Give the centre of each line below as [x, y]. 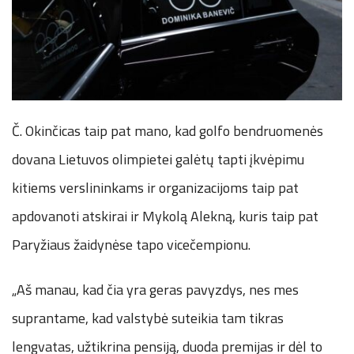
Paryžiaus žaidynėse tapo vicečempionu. [131, 244]
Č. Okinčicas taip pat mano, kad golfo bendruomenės [168, 130]
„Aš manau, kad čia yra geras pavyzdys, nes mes [155, 289]
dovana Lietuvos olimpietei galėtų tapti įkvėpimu [158, 159]
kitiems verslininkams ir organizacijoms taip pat [155, 187]
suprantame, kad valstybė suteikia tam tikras [148, 318]
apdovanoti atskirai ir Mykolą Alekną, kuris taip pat [165, 216]
